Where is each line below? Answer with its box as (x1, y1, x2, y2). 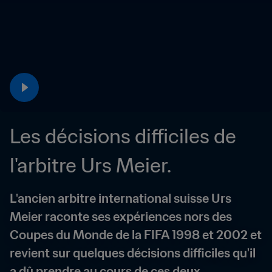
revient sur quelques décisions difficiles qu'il (10, 245, 256, 261)
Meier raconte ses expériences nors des (10, 209, 232, 225)
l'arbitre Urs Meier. (10, 152, 171, 178)
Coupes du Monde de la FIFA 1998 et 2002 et (10, 227, 262, 243)
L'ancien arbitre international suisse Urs (10, 191, 231, 206)
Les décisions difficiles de (10, 123, 236, 149)
